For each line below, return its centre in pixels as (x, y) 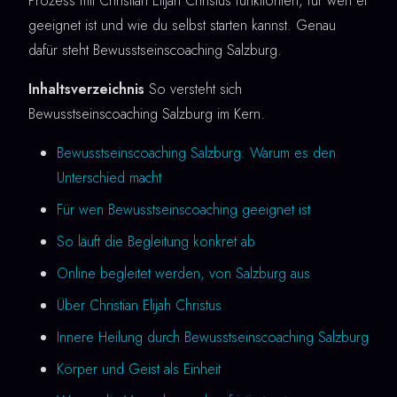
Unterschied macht (109, 178)
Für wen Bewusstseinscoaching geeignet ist (183, 210)
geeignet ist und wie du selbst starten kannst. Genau (182, 26)
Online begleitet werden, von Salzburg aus (183, 274)
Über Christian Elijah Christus (139, 306)
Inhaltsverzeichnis (86, 90)
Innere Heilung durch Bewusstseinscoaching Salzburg (213, 338)
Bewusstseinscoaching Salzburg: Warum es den (196, 153)
